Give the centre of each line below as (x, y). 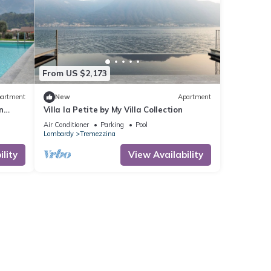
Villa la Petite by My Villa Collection (113, 109)
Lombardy (58, 133)
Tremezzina (97, 133)
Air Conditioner (66, 124)
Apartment (194, 97)
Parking (112, 124)
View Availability (166, 154)
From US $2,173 (74, 73)
